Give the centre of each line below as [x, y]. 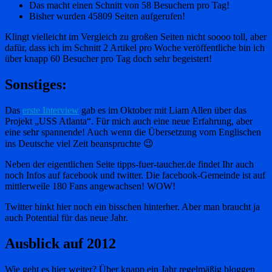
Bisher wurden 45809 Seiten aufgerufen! [107, 16]
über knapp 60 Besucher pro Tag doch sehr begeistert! [108, 59]
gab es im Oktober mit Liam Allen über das [163, 110]
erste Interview [51, 110]
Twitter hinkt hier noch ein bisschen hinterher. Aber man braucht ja [132, 206]
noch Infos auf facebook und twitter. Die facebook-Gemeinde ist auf [135, 175]
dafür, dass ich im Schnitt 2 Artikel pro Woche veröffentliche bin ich [135, 48]
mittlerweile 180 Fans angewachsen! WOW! [90, 186]
